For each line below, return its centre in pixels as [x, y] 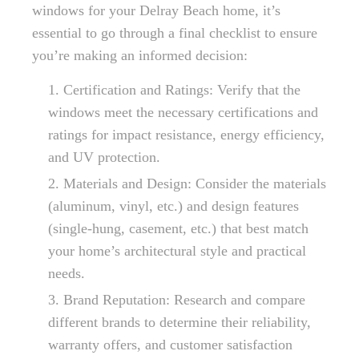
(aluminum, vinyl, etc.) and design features [173, 206]
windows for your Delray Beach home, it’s [156, 10]
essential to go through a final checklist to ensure [175, 33]
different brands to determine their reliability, [179, 322]
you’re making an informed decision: [140, 55]
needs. [67, 273]
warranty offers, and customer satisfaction [170, 345]
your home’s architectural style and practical [177, 251]
